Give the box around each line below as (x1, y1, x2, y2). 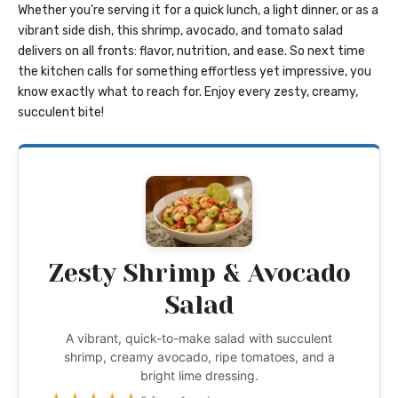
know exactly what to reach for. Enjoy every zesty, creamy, (18, 84, 358, 99)
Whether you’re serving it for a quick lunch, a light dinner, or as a (18, 2, 378, 18)
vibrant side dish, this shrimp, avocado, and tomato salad (18, 22, 343, 38)
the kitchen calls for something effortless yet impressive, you (18, 63, 371, 79)
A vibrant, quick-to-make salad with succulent (66, 330, 332, 346)
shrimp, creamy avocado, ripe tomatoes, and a (63, 348, 335, 364)
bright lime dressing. (139, 367, 259, 383)
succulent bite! (18, 104, 104, 120)
